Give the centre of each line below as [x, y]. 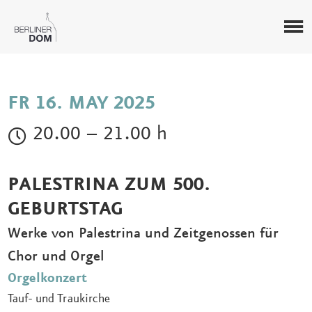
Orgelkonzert [47, 278]
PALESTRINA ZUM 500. [109, 185]
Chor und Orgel [56, 256]
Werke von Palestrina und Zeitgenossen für [143, 233]
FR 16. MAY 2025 [81, 103]
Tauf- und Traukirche [59, 298]
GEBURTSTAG [65, 209]
